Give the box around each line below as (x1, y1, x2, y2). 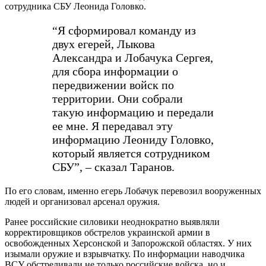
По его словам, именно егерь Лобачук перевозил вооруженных (5, 185, 261, 196)
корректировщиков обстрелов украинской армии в (5, 227, 210, 237)
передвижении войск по (52, 78, 174, 91)
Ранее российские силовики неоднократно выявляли (5, 216, 220, 227)
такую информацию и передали (52, 105, 214, 119)
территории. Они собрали (52, 91, 183, 105)
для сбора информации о (52, 64, 178, 78)
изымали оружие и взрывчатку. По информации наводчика (5, 248, 245, 259)
